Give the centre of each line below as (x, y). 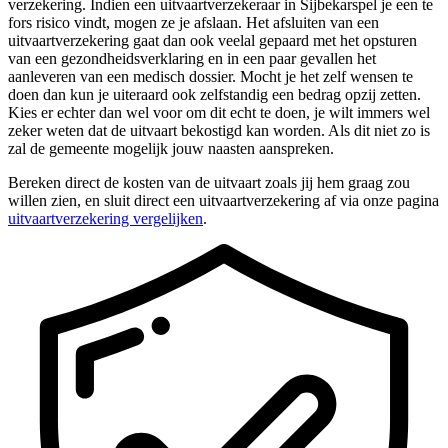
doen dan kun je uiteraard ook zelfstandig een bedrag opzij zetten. (214, 94)
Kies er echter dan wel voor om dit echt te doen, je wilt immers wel (219, 112)
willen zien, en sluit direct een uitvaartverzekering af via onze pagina (223, 200)
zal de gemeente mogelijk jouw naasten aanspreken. (171, 148)
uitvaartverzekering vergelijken (105, 218)
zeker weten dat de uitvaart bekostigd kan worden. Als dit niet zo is (219, 130)
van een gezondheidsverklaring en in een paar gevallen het (192, 58)
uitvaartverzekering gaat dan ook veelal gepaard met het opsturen (212, 40)
